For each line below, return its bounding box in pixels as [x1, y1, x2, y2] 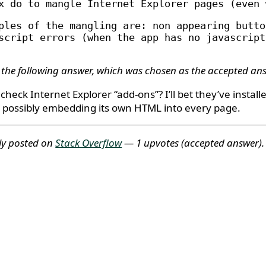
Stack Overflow [55, 136, 122, 150]
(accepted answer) [181, 136, 262, 150]
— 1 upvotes [122, 136, 182, 150]
